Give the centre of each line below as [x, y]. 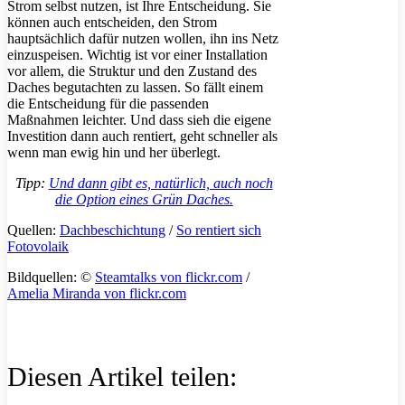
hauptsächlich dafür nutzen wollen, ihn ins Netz [143, 38]
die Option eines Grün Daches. [144, 199]
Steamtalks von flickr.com [169, 277]
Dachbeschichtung [113, 230]
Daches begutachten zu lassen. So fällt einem [135, 87]
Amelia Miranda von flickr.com [97, 293]
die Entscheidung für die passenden [108, 103]
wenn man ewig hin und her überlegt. [114, 152]
